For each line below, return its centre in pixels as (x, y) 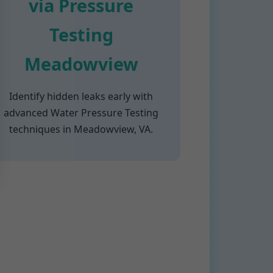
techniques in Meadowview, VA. (81, 129)
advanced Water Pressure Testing (81, 113)
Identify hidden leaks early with (81, 96)
